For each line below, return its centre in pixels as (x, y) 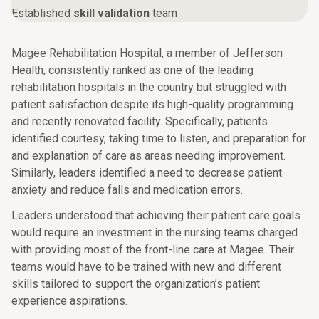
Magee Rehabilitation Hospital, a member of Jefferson (147, 53)
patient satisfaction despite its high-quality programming (152, 104)
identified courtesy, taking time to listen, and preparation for (159, 138)
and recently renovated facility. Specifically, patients (140, 121)
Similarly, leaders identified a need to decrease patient (147, 173)
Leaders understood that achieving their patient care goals (156, 215)
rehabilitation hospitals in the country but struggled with (149, 87)
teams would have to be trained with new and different (146, 267)
